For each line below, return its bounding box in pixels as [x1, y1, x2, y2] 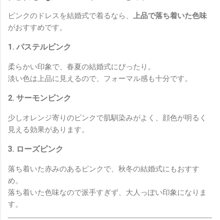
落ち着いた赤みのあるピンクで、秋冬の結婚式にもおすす [8, 165, 199, 174]
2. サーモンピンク [8, 93, 71, 103]
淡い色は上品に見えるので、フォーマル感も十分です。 [8, 74, 192, 83]
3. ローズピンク [8, 144, 63, 154]
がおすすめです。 [8, 23, 67, 32]
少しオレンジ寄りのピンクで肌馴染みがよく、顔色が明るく [8, 113, 207, 123]
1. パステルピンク [8, 42, 71, 52]
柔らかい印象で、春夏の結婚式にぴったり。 [8, 62, 155, 72]
